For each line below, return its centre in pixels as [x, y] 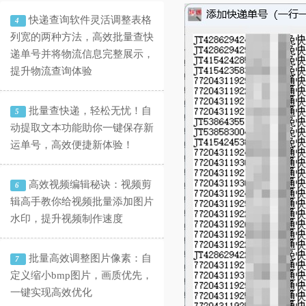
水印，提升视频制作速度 [67, 219]
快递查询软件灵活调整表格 [88, 20]
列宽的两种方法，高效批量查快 [82, 37]
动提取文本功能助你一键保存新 [82, 128]
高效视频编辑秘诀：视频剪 [88, 184]
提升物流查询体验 [51, 71]
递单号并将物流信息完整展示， [82, 54]
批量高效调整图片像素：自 [88, 258]
